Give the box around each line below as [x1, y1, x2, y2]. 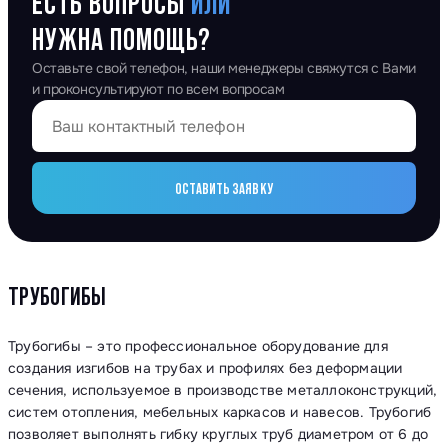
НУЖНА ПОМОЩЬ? [32, 23, 211, 56]
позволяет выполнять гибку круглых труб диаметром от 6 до [8, 425, 429, 443]
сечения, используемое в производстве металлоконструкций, [8, 381, 438, 399]
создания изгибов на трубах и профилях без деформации [8, 359, 403, 377]
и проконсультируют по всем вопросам [32, 80, 285, 98]
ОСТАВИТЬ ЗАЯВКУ [175, 179, 273, 197]
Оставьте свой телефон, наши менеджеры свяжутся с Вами [32, 59, 416, 77]
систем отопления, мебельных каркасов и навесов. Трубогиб [8, 403, 432, 421]
